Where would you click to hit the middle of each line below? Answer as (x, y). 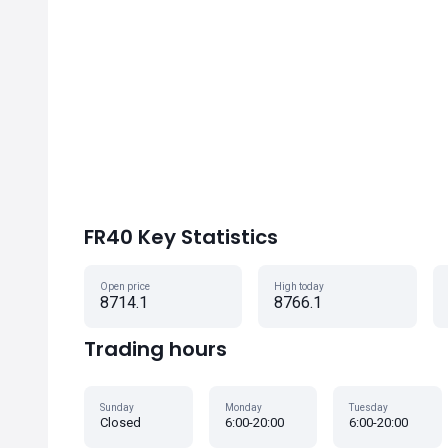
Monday (243, 407)
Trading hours (155, 349)
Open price (125, 286)
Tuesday (369, 407)
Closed (120, 422)
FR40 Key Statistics (181, 237)
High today (299, 286)
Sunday (117, 407)
